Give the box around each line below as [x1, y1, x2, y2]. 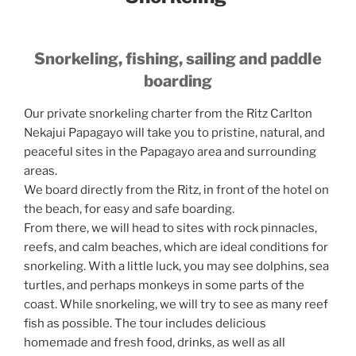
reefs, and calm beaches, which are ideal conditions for [24, 240, 328, 255]
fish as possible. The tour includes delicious [24, 316, 266, 331]
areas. [24, 164, 57, 179]
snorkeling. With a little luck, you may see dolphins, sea [24, 259, 329, 274]
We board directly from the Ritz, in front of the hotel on [24, 183, 329, 198]
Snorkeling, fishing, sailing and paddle [34, 49, 322, 69]
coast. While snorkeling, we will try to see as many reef [24, 297, 328, 312]
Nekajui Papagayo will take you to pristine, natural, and [24, 126, 325, 141]
